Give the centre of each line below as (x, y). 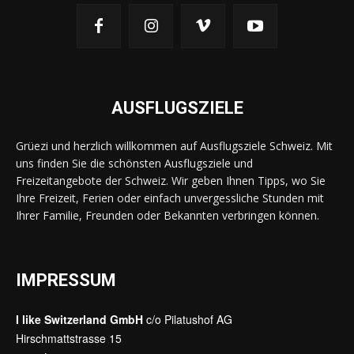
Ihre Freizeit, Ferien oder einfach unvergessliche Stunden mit (170, 198)
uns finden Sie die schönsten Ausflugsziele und (134, 163)
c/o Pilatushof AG (188, 319)
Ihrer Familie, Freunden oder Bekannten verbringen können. (168, 215)
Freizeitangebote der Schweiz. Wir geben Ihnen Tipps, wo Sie (171, 180)
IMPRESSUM (66, 280)
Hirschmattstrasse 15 (69, 338)
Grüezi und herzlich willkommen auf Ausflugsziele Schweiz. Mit (174, 145)
